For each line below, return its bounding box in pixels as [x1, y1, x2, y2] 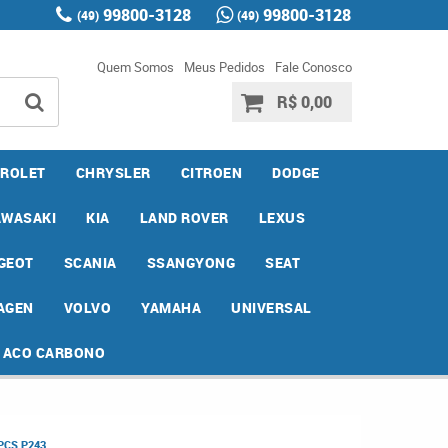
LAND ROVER [139, 208, 229, 227]
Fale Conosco [274, 58, 352, 76]
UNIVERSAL [231, 298, 312, 317]
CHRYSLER [75, 163, 151, 182]
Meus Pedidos [183, 58, 265, 76]
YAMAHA [141, 298, 202, 317]
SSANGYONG [146, 253, 236, 272]
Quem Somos [96, 58, 174, 76]
